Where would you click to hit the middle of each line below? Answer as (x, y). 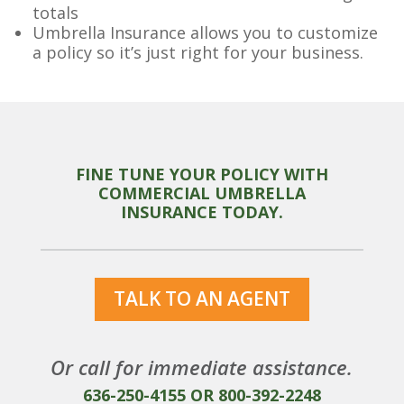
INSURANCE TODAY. (202, 212)
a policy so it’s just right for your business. (198, 53)
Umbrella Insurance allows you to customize (206, 33)
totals (56, 13)
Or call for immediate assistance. (202, 367)
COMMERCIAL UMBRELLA (202, 193)
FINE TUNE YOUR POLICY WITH (202, 174)
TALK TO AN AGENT (202, 299)
